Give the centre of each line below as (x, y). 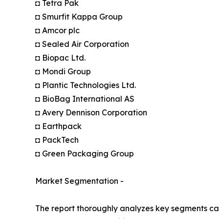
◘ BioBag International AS (85, 99)
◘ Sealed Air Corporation (82, 44)
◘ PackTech (57, 140)
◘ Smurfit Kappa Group (79, 17)
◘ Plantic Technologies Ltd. (86, 85)
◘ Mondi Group (63, 72)
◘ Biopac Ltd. (60, 58)
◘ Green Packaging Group (85, 154)
